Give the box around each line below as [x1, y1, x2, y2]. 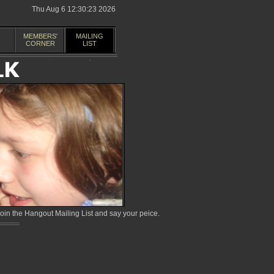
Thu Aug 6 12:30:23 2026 [32, 5, 116, 13]
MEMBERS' [23, 32, 57, 40]
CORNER [25, 40, 55, 47]
